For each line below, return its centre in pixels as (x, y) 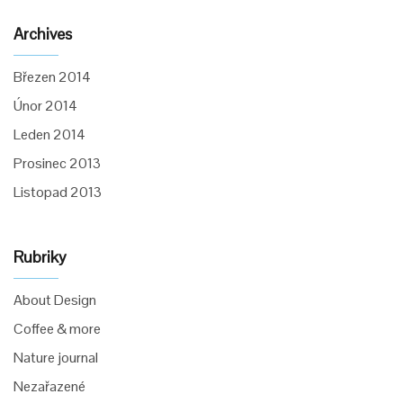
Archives (43, 34)
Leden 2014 (49, 134)
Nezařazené (49, 386)
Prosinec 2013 (57, 163)
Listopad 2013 (58, 192)
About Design (55, 300)
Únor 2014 (45, 106)
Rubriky (40, 257)
